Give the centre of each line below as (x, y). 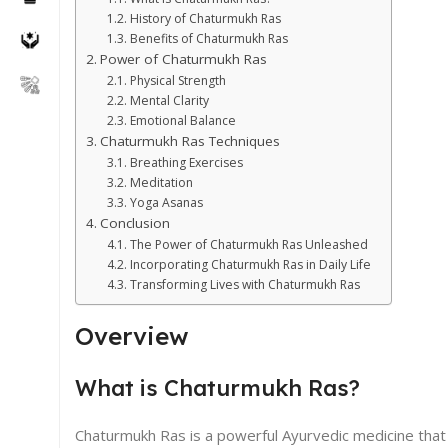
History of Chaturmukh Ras (205, 18)
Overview (131, 335)
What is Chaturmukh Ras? (217, 387)
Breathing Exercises (186, 162)
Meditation (161, 182)
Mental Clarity (169, 100)
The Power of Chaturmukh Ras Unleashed (248, 244)
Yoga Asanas (166, 202)
